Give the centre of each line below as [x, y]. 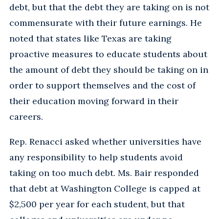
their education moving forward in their [94, 101]
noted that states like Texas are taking [90, 38]
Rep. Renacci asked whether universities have [105, 141]
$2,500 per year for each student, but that [97, 204]
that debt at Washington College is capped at [105, 188]
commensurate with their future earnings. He [106, 22]
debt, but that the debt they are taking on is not [109, 7]
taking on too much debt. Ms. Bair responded [104, 173]
